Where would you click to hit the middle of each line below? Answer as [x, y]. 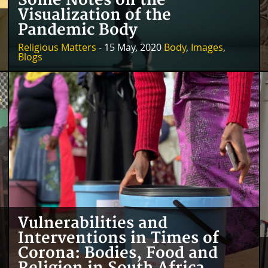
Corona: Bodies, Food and [118, 254]
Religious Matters [57, 48]
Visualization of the [94, 16]
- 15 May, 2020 [130, 48]
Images [207, 48]
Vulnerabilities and [92, 224]
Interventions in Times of [118, 239]
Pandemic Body [77, 31]
